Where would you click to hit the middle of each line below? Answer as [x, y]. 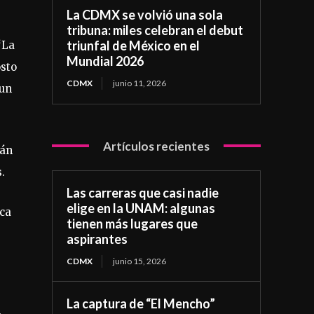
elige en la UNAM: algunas [141, 208]
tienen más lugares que [132, 223]
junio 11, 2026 [140, 83]
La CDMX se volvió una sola [145, 14]
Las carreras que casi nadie [143, 192]
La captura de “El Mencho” [141, 303]
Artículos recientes [157, 146]
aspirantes [97, 239]
